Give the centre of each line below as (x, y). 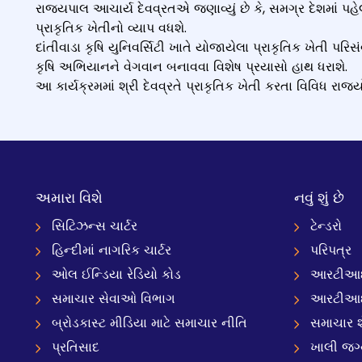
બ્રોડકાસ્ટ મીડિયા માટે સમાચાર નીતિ (149, 323)
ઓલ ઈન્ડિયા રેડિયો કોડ (116, 274)
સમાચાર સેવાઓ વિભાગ (114, 299)
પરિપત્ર (331, 250)
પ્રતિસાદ (76, 347)
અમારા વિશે (69, 198)
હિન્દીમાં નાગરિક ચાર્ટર (112, 250)
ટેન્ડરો (326, 226)
